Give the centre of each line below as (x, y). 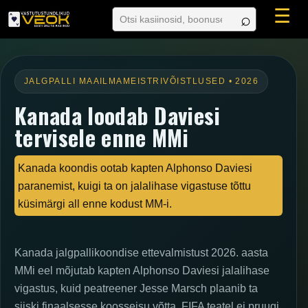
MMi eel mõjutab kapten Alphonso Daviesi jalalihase (142, 271)
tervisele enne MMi (102, 137)
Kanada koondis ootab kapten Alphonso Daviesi (135, 168)
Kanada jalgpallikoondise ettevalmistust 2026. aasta (141, 253)
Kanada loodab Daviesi (118, 115)
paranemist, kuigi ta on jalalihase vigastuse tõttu (134, 186)
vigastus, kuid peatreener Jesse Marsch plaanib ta (136, 288)
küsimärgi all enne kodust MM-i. (95, 204)
